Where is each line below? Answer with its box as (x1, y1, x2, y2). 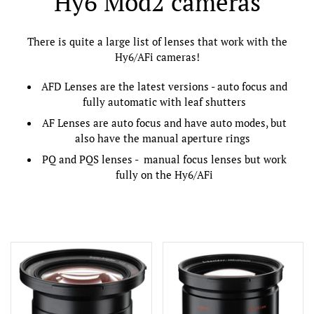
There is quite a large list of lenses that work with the (27, 34, 287, 48)
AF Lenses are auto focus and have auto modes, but (41, 116, 287, 130)
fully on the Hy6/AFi (115, 168, 213, 182)
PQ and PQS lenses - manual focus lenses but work (41, 152, 287, 166)
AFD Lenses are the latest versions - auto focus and (41, 79, 287, 93)
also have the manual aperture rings (75, 131, 253, 145)
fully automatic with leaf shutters (82, 95, 246, 109)
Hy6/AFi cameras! (114, 50, 200, 64)
